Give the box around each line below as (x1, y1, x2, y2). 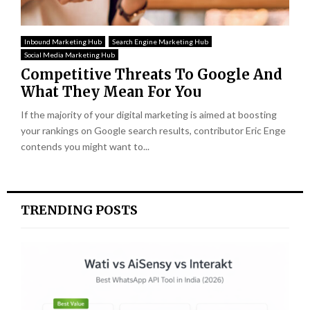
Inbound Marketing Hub (24, 37, 102, 46)
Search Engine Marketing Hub (112, 37, 208, 46)
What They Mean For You (21, 82, 201, 100)
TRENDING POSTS (21, 201, 138, 218)
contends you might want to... (21, 140, 149, 152)
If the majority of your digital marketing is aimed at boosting (21, 108, 277, 120)
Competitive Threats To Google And (21, 65, 282, 83)
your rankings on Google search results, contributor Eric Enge (21, 124, 286, 136)
